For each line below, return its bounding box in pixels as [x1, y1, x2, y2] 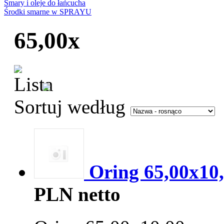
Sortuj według [14, 95, 125, 117]
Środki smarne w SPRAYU [4, 7, 91, 16]
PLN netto [34, 183, 120, 205]
